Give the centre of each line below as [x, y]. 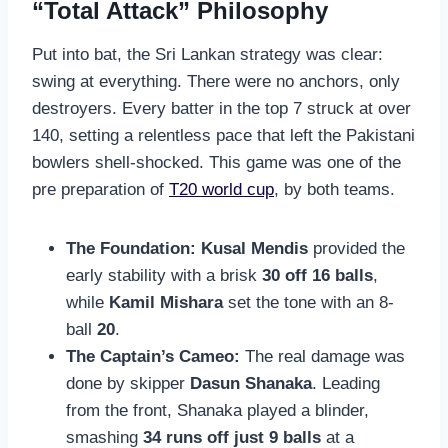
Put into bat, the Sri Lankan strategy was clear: [207, 55]
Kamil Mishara [166, 303]
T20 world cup [221, 190]
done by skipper [128, 384]
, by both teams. [334, 190]
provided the [356, 249]
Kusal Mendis [254, 249]
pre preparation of [100, 190]
